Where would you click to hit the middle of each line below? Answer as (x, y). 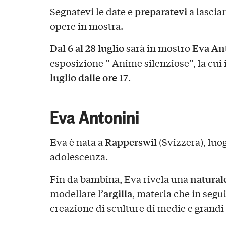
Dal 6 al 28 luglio (87, 48)
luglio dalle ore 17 (89, 77)
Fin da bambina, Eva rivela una (120, 178)
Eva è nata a (77, 142)
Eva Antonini (94, 116)
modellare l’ (76, 193)
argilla (118, 193)
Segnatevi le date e (92, 11)
